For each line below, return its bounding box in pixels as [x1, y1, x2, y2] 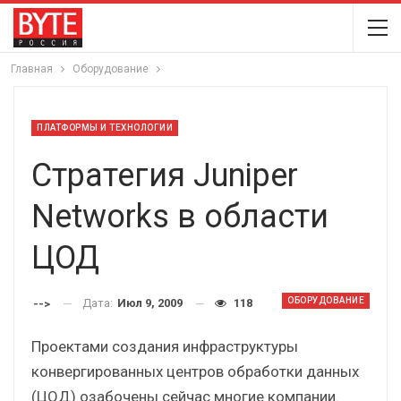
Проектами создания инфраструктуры [31, 337, 298, 355]
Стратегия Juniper [31, 157, 298, 194]
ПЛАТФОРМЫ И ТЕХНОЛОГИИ [37, 123, 173, 132]
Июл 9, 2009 [117, 296, 183, 310]
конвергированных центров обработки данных [31, 362, 359, 380]
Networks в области [31, 198, 328, 235]
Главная [11, 63, 53, 75]
